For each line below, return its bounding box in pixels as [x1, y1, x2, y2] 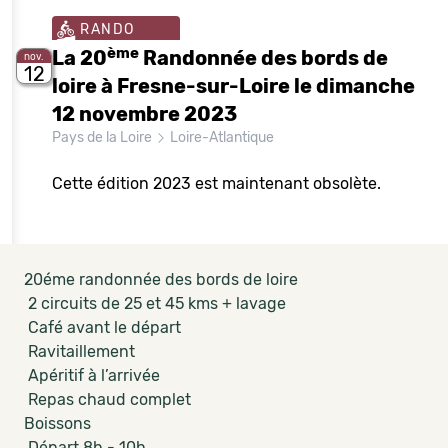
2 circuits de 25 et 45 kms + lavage [24, 294, 286, 313]
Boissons [24, 414, 91, 433]
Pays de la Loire [52, 129, 155, 146]
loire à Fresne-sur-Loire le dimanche [52, 74, 415, 98]
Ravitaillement [24, 342, 135, 361]
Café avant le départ [24, 318, 181, 337]
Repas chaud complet [24, 390, 191, 409]
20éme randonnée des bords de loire [24, 270, 302, 289]
